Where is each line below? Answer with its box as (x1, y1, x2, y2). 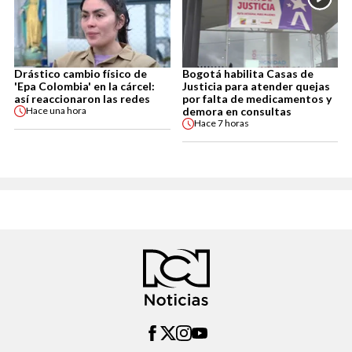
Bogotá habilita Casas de (181, 66, 313, 80)
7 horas (217, 117, 249, 130)
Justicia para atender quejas (181, 79, 330, 93)
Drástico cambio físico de (14, 66, 147, 80)
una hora (49, 104, 86, 117)
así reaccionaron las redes (14, 91, 150, 105)
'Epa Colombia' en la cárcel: (14, 79, 155, 93)
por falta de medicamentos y (181, 91, 332, 105)
